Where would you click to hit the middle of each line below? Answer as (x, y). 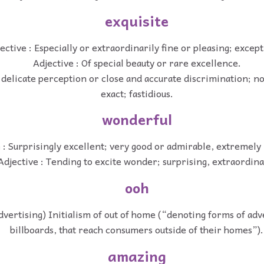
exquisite (137, 20)
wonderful (137, 119)
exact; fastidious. (137, 93)
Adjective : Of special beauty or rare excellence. (137, 62)
